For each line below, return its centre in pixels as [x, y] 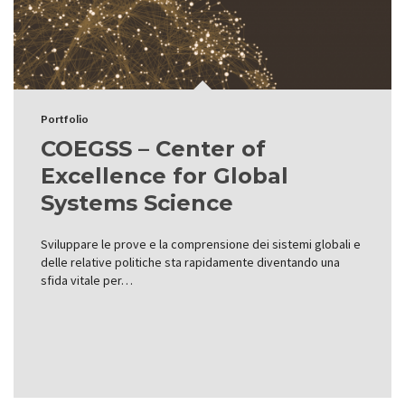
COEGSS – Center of [153, 149]
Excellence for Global [165, 176]
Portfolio [65, 119]
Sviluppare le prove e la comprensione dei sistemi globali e [201, 245]
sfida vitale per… [87, 281]
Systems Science [137, 203]
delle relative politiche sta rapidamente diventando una [190, 263]
